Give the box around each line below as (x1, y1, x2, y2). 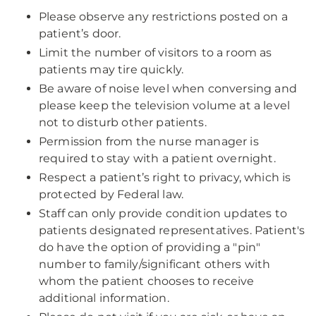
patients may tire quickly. (39, 63, 184, 76)
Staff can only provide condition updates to (39, 207, 287, 220)
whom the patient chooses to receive (39, 274, 255, 288)
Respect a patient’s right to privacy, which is (39, 171, 291, 184)
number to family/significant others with (39, 257, 271, 271)
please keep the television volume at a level (39, 99, 291, 112)
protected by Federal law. (39, 188, 184, 201)
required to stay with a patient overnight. (39, 152, 276, 165)
